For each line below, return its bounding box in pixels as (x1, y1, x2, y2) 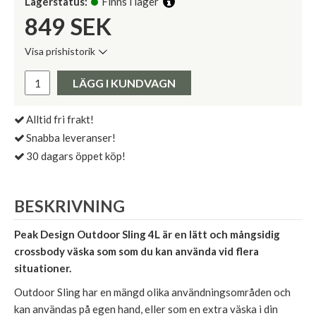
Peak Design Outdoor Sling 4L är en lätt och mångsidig (14, 227, 280, 241)
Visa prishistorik (25, 45, 95, 58)
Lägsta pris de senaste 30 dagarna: (32, 55, 186, 68)
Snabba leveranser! (26, 131, 116, 145)
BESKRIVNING (14, 196, 125, 217)
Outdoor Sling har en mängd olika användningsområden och (14, 285, 291, 298)
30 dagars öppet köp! (26, 150, 126, 163)
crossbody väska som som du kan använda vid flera (14, 244, 259, 257)
